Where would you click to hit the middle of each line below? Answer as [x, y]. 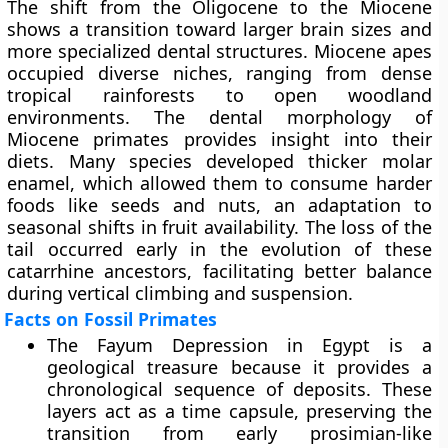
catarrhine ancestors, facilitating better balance [219, 271]
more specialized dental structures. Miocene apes [219, 51]
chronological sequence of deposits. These [239, 389]
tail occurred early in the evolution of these [219, 249]
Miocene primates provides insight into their [219, 139]
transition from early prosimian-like [239, 433]
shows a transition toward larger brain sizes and [219, 29]
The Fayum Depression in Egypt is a [239, 345]
